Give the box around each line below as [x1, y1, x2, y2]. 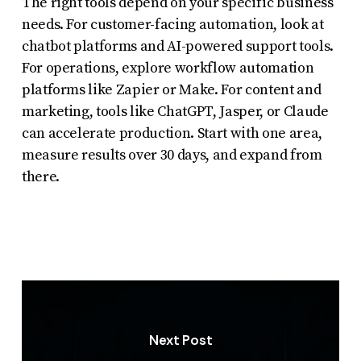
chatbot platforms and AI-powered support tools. [21, 36, 334, 56]
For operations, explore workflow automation [21, 58, 314, 77]
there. [21, 167, 60, 186]
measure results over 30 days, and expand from [21, 145, 322, 164]
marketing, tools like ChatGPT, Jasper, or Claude [21, 102, 329, 121]
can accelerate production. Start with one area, [21, 123, 322, 143]
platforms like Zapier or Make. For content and [21, 80, 322, 99]
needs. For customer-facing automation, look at [21, 15, 324, 34]
